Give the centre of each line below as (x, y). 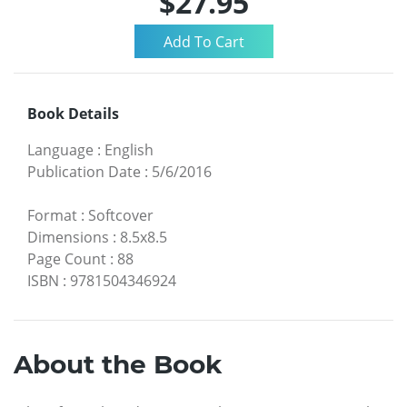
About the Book (118, 364)
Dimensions (68, 237)
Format (52, 215)
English (129, 149)
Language (60, 149)
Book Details (73, 113)
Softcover (121, 215)
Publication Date (84, 171)
